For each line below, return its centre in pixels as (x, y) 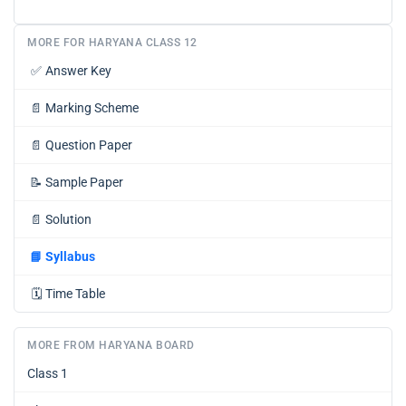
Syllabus (70, 257)
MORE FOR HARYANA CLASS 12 (112, 43)
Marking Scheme (92, 108)
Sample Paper (84, 183)
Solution (68, 220)
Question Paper (89, 145)
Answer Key (78, 71)
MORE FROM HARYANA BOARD (111, 346)
